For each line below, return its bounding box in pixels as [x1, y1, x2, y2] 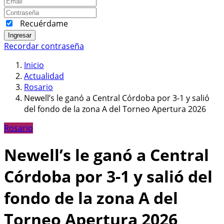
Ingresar [8, 31, 31, 39]
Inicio [24, 59, 44, 70]
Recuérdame [20, 17, 68, 29]
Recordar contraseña [4, 40, 84, 51]
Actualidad [24, 70, 64, 81]
